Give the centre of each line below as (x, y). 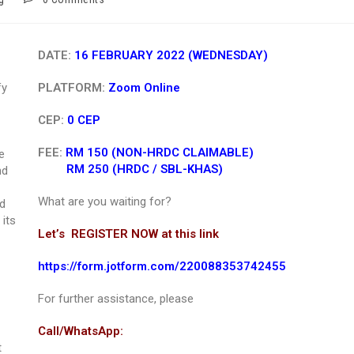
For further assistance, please (115, 299)
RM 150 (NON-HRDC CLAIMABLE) (159, 153)
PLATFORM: (73, 88)
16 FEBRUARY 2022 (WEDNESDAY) (171, 55)
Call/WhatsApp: (80, 331)
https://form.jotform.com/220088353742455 (162, 266)
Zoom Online (144, 88)
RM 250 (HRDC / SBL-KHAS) (144, 169)
